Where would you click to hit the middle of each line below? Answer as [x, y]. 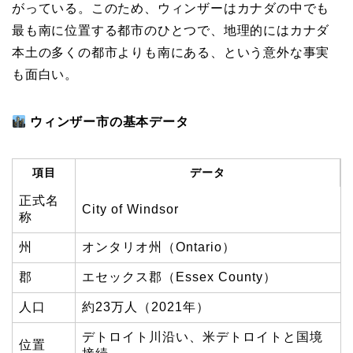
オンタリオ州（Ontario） [159, 247]
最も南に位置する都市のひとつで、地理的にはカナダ [171, 31]
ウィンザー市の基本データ [110, 122]
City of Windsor [130, 210]
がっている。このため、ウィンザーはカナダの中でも [171, 9]
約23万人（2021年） [146, 307]
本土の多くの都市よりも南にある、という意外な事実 [171, 53]
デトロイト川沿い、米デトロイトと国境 [203, 337]
